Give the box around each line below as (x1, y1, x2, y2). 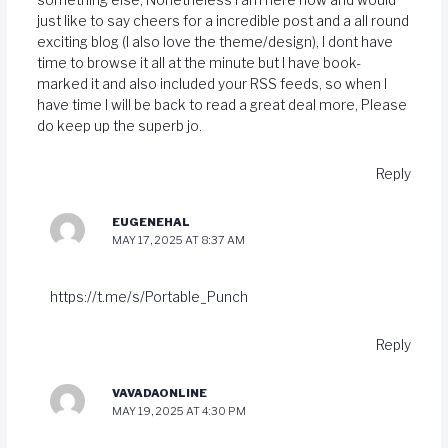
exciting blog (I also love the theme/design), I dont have (36, 33, 393, 50)
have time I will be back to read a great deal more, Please (36, 96, 407, 113)
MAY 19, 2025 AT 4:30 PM (111, 403, 246, 418)
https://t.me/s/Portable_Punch (50, 288, 249, 305)
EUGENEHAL (111, 214, 190, 229)
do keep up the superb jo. (36, 117, 202, 134)
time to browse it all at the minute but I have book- (36, 54, 361, 71)
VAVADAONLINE (111, 385, 207, 400)
